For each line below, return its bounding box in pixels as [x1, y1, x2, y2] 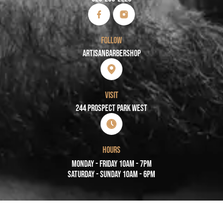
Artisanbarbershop [82, 48, 141, 59]
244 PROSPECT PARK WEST [76, 103, 147, 113]
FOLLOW [101, 35, 122, 46]
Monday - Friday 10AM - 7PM [71, 158, 152, 169]
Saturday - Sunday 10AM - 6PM [68, 169, 155, 180]
